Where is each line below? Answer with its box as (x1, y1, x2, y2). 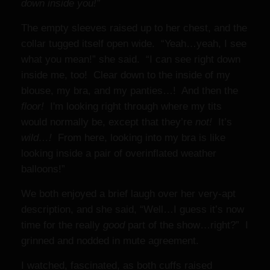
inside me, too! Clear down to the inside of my (21, 69, 230, 81)
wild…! (21, 132, 52, 143)
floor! (21, 101, 50, 112)
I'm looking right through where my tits (50, 101, 222, 112)
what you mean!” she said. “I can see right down (21, 54, 240, 65)
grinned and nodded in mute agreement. (21, 235, 199, 246)
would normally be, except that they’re (21, 116, 195, 128)
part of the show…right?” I (125, 219, 248, 231)
